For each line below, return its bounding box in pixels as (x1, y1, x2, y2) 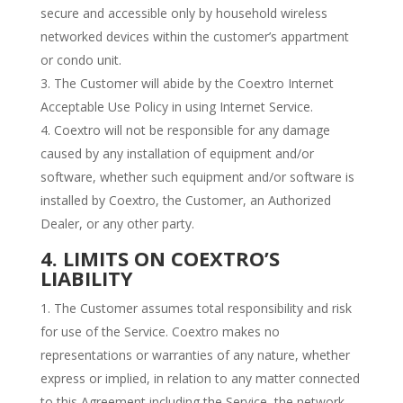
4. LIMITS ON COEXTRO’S (40, 245, 280, 272)
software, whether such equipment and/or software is (40, 168, 354, 185)
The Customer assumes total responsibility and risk (53, 300, 352, 317)
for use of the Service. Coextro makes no (40, 323, 280, 340)
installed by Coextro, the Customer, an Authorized (40, 192, 331, 209)
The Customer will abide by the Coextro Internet (53, 75, 334, 92)
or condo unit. (40, 51, 121, 68)
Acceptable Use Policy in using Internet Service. (40, 98, 313, 115)
